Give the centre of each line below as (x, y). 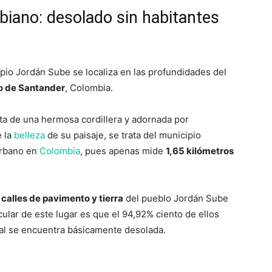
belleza (29, 135)
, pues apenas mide (123, 151)
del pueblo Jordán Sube (176, 198)
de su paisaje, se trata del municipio (123, 135)
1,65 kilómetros (200, 151)
